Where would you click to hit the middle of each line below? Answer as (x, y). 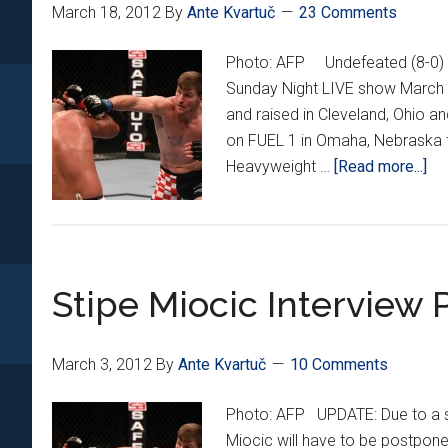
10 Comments (339, 364)
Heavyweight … (280, 166)
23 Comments (348, 12)
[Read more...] (380, 166)
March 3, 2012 (102, 364)
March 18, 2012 (106, 12)
